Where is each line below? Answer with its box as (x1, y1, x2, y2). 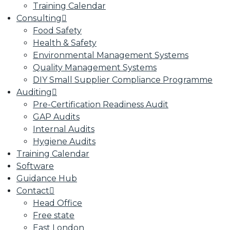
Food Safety (33, 26, 82, 35)
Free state (33, 210, 74, 220)
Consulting (16, 13, 62, 23)
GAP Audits (33, 112, 80, 122)
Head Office (33, 198, 82, 208)
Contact (16, 186, 49, 196)
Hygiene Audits (33, 137, 95, 146)
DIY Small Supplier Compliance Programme (33, 75, 213, 85)
